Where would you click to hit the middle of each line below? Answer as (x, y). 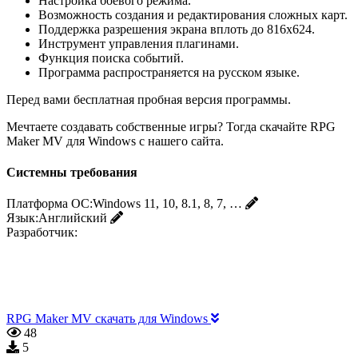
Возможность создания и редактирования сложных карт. (193, 14)
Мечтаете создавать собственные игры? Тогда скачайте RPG (171, 126)
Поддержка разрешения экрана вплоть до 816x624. (177, 29)
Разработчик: (42, 233)
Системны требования (72, 173)
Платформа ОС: (50, 204)
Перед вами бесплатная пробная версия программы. (149, 99)
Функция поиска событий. (111, 58)
